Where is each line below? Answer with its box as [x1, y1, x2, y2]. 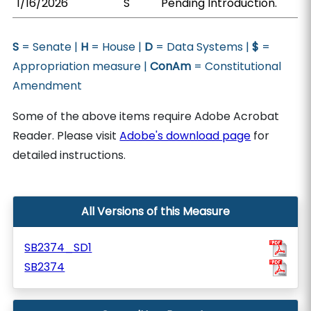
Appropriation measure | [12, 58, 151, 74]
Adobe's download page [119, 128, 251, 144]
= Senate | [19, 39, 81, 55]
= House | [88, 39, 145, 55]
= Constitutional [191, 58, 282, 74]
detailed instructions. [12, 147, 126, 163]
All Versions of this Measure [81, 203, 230, 219]
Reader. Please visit [12, 128, 120, 144]
